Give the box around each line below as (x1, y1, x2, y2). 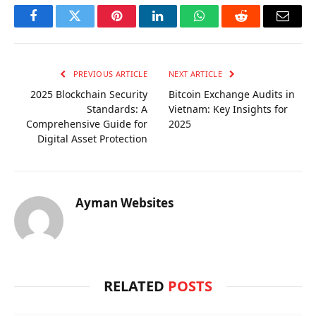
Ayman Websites (75, 194, 174, 211)
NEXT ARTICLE (169, 68, 225, 79)
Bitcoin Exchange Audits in (169, 87, 295, 101)
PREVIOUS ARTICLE (71, 68, 147, 79)
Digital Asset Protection (37, 131, 147, 145)
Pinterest (115, 20, 160, 33)
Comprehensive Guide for (26, 116, 147, 130)
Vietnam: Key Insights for (169, 102, 288, 116)
